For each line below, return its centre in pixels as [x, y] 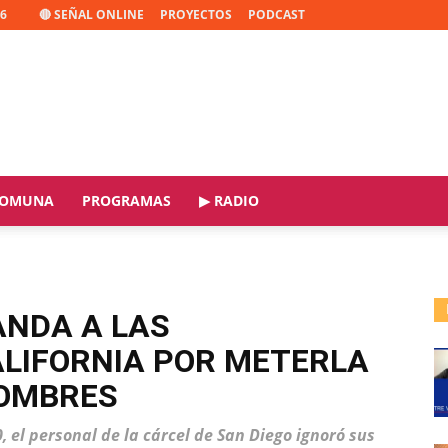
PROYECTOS [196, 14]
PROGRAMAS [126, 200]
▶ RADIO [229, 200]
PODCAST [276, 14]
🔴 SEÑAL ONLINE [91, 14]
